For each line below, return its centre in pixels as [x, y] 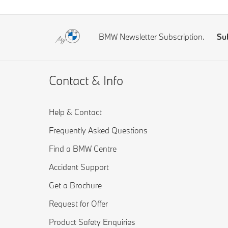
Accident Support [79, 167]
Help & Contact [75, 112]
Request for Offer [78, 204]
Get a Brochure [75, 185]
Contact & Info [86, 80]
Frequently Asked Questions [98, 130]
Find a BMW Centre [83, 149]
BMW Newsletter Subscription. [152, 37]
